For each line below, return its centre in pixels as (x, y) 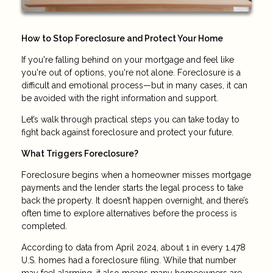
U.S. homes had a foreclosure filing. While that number (129, 261)
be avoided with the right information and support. (120, 98)
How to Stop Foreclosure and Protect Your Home (122, 39)
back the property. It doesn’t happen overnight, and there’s (135, 201)
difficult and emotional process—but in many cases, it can (134, 86)
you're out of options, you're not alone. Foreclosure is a (131, 73)
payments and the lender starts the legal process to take (132, 188)
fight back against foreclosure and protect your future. (127, 133)
